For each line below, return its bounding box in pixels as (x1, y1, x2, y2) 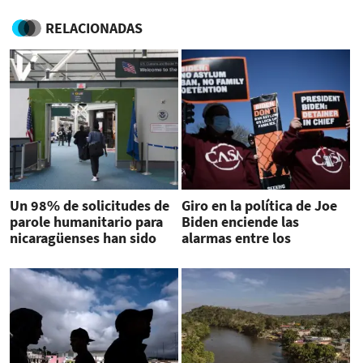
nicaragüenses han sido (10, 228, 156, 248)
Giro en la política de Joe (181, 196, 337, 216)
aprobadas (10, 245, 76, 264)
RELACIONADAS (45, 19, 143, 38)
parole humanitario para (10, 212, 163, 232)
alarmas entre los (181, 228, 291, 248)
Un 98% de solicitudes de (10, 196, 169, 216)
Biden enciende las (181, 212, 299, 232)
